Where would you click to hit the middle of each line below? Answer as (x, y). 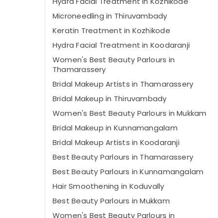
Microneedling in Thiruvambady (110, 16)
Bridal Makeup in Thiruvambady (110, 99)
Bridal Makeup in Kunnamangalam (115, 128)
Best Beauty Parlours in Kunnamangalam (128, 172)
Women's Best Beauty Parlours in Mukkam (130, 113)
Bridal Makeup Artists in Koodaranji (116, 142)
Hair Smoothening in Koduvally (109, 186)
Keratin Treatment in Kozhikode (111, 30)
